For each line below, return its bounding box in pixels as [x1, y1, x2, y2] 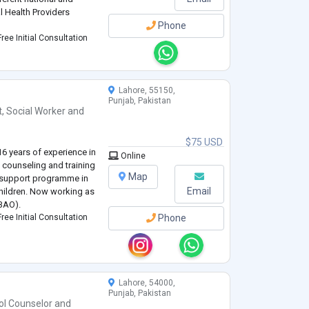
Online [118, 151, 146, 161]
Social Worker [6, 106, 66, 117]
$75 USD [185, 137, 223, 148]
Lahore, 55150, [114, 86, 175, 96]
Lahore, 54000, [114, 278, 175, 288]
